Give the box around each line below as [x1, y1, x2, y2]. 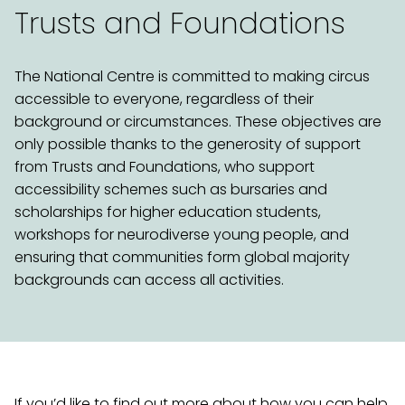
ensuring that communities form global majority [14, 247, 350, 268]
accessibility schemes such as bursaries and [14, 179, 327, 201]
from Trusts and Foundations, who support [14, 156, 315, 178]
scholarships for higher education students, [14, 202, 321, 223]
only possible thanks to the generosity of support [14, 134, 361, 155]
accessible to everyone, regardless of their [14, 89, 314, 110]
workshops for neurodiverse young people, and [14, 224, 349, 246]
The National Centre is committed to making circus [14, 66, 370, 88]
